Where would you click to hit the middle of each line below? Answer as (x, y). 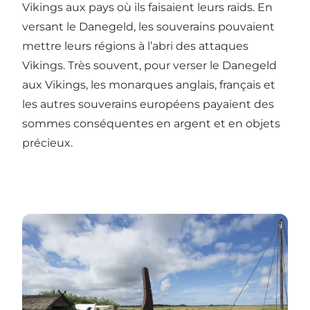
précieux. (47, 143)
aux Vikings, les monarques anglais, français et (149, 84)
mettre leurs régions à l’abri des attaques (135, 46)
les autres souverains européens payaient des (148, 104)
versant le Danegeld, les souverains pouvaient (148, 26)
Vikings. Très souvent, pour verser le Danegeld (149, 65)
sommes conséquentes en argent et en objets (151, 123)
